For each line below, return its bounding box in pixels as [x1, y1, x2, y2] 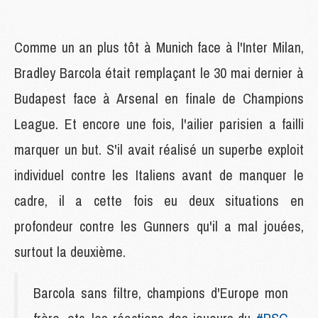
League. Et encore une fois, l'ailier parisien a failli [14, 114, 304, 133]
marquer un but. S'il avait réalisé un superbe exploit [14, 139, 304, 159]
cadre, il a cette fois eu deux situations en [14, 190, 304, 210]
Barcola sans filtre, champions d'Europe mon [33, 283, 288, 302]
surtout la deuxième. [14, 241, 126, 261]
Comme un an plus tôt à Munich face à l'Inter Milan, [14, 37, 304, 57]
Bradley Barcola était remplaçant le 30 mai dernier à [14, 62, 304, 82]
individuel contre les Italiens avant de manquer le [14, 165, 304, 185]
